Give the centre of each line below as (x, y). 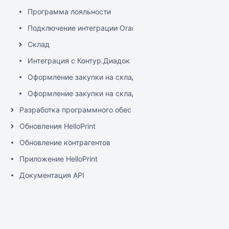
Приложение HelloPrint (59, 159)
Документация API (52, 175)
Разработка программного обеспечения (90, 110)
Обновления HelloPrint (58, 126)
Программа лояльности (69, 12)
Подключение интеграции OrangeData (94, 28)
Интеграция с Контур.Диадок (79, 61)
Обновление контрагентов (65, 142)
